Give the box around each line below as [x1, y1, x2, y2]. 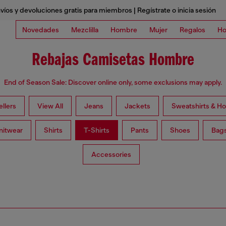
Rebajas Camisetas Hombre [32, 51, 194, 70]
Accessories [91, 150, 131, 159]
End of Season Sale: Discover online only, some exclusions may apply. [4, 78, 222, 87]
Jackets [125, 102, 150, 110]
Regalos [180, 25, 205, 34]
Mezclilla [71, 25, 98, 34]
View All [37, 102, 63, 110]
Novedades [22, 25, 59, 34]
